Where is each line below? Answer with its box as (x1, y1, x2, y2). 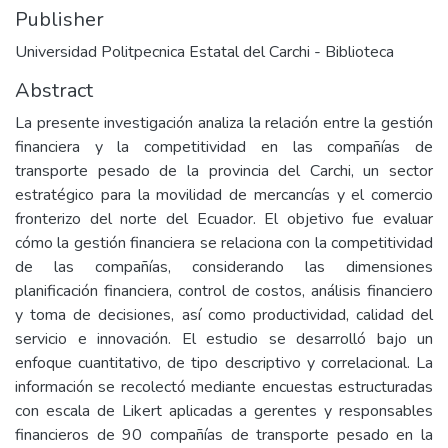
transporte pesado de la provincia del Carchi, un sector (15, 160, 433, 182)
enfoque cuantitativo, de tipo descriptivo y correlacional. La (15, 352, 433, 374)
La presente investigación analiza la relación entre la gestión (15, 112, 433, 134)
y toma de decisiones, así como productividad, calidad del (15, 304, 433, 326)
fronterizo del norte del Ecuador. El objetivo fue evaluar (15, 208, 433, 230)
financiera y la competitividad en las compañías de (15, 136, 433, 158)
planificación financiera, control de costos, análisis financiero (15, 280, 433, 302)
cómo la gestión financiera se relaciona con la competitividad (15, 232, 433, 254)
